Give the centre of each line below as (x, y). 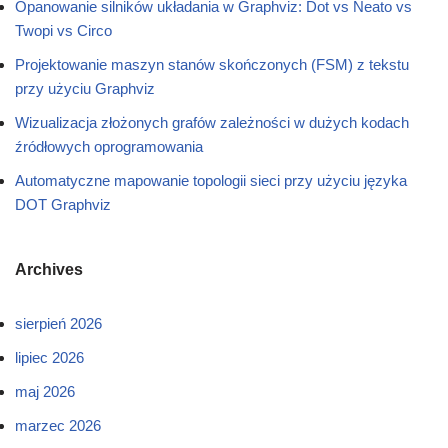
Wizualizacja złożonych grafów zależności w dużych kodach (212, 123)
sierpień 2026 (58, 324)
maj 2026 (45, 392)
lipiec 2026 (49, 358)
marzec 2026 (58, 426)
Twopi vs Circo (63, 31)
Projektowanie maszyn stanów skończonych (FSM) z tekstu (212, 65)
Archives (49, 270)
